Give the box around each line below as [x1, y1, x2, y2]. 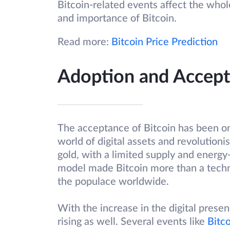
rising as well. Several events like [57, 217, 207, 227]
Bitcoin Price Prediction [111, 37, 218, 48]
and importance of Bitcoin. [57, 13, 177, 24]
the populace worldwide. [57, 177, 169, 187]
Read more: [57, 37, 111, 48]
